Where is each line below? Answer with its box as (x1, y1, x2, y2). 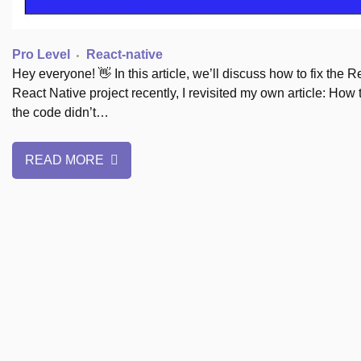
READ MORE (25, 153, 107, 168)
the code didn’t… (12, 106, 109, 120)
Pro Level (12, 48, 70, 62)
